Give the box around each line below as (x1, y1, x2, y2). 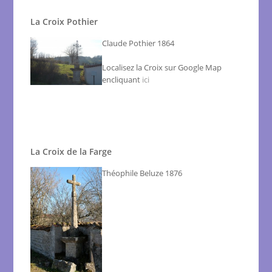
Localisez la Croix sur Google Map (102, 62, 222, 73)
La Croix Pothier (30, 16, 98, 28)
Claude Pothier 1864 (102, 38, 175, 49)
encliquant (102, 74, 143, 86)
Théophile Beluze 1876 (102, 168, 183, 179)
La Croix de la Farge (30, 146, 112, 158)
